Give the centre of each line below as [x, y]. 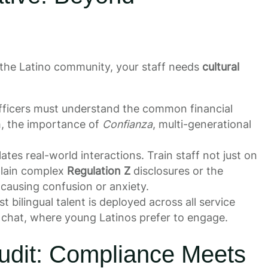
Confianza [127, 124]
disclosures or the [176, 171]
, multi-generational [202, 124]
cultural [220, 67]
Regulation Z [98, 171]
